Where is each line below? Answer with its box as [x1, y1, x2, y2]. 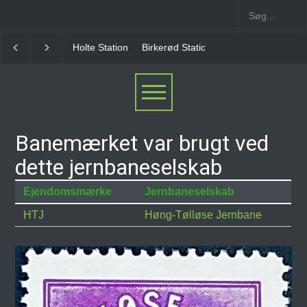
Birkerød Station [142, 42, 212, 53]
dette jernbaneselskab [15, 154, 223, 180]
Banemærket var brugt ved [15, 130, 269, 156]
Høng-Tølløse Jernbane [145, 209, 262, 221]
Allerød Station [225, 42, 289, 53]
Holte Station [73, 42, 128, 53]
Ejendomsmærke [23, 186, 112, 197]
